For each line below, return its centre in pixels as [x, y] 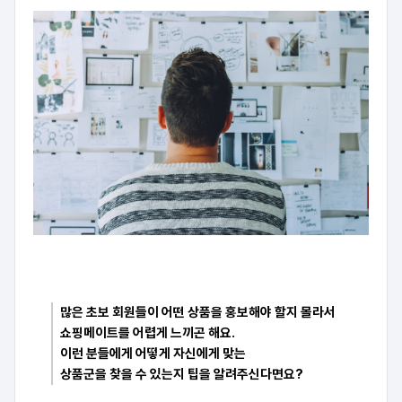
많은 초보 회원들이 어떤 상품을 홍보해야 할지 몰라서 [198, 312]
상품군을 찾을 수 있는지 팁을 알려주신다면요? [182, 374]
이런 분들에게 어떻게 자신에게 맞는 [153, 353]
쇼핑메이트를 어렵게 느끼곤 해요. [148, 332]
